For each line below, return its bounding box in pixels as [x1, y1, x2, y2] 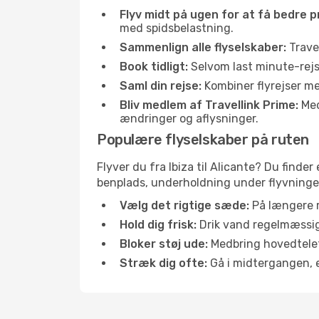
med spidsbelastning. [120, 21, 234, 35]
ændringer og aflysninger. [120, 112, 258, 125]
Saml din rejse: [120, 79, 202, 93]
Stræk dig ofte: [120, 256, 207, 270]
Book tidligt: [120, 60, 188, 73]
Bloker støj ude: [120, 237, 208, 251]
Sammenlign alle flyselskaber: [120, 41, 286, 54]
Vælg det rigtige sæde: [120, 199, 249, 212]
